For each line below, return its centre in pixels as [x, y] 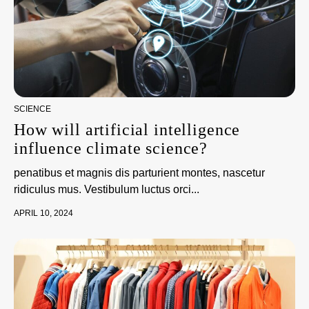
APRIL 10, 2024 [43, 213]
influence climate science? [111, 148]
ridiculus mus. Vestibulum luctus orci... [107, 189]
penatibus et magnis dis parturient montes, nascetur [139, 173]
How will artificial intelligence [127, 130]
